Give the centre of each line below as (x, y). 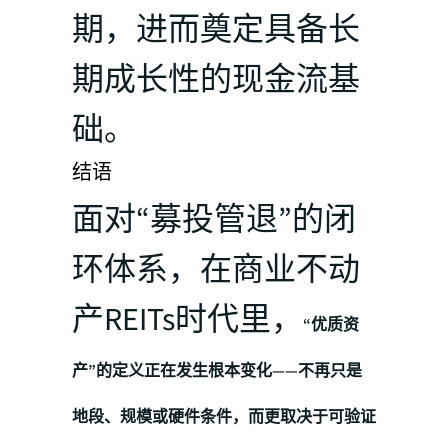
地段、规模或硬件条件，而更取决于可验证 (224, 416)
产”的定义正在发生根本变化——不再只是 (217, 370)
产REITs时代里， (187, 319)
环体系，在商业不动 (216, 269)
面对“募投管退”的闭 (214, 219)
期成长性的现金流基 (216, 79)
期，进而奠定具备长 (216, 29)
